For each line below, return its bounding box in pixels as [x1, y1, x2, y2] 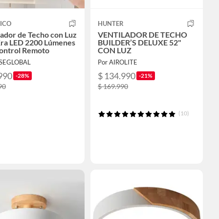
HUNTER [98, 20, 124, 27]
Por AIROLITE [98, 58, 137, 66]
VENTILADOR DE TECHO [98, 30, 187, 39]
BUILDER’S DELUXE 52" [98, 38, 181, 47]
